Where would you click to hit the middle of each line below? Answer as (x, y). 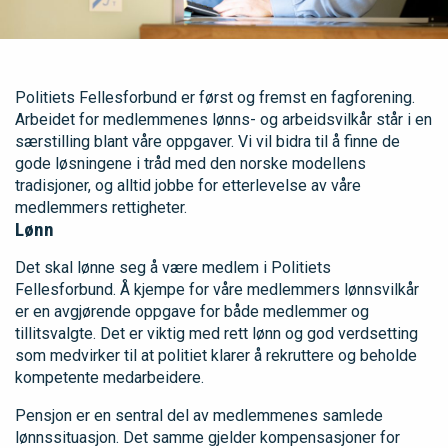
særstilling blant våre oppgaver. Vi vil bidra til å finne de (207, 141)
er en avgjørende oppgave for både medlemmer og (192, 311)
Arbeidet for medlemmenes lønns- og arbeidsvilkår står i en (223, 119)
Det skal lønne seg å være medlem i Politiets (173, 267)
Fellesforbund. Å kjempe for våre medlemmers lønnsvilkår (217, 289)
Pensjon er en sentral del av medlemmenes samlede (199, 415)
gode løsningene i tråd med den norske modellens (190, 163)
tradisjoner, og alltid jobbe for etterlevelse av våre (188, 185)
